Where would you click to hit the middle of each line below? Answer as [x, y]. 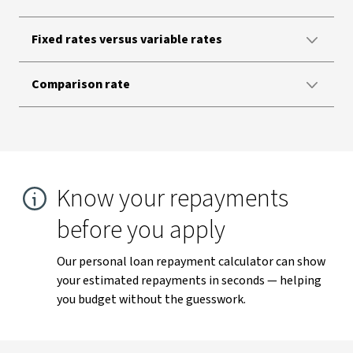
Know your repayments [173, 199]
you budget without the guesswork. [151, 299]
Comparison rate [81, 84]
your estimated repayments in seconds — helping [189, 281]
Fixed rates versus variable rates [127, 39]
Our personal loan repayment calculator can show [191, 262]
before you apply [141, 230]
